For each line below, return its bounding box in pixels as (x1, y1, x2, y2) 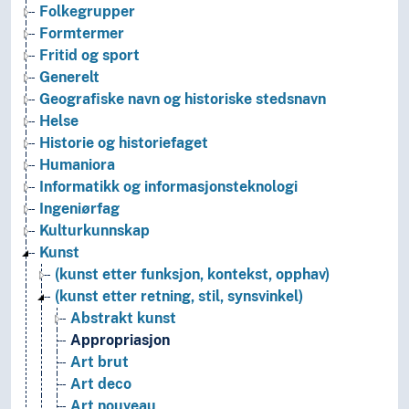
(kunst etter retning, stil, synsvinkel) (55, 288, 303, 306)
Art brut (70, 353, 129, 372)
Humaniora (39, 156, 115, 174)
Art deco (70, 375, 131, 393)
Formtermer (39, 25, 124, 43)
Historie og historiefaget (39, 134, 208, 152)
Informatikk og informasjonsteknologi (39, 178, 298, 196)
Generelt (39, 68, 100, 87)
